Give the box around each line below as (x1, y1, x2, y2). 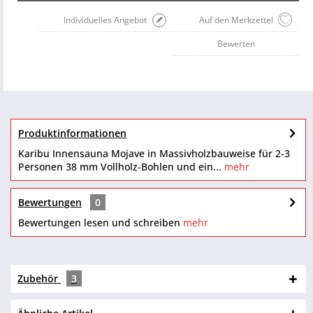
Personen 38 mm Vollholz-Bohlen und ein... (18, 160, 221, 174)
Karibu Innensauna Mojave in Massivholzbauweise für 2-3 (18, 147, 290, 161)
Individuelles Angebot (64, 14, 147, 27)
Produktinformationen (18, 126, 126, 140)
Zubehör (17, 272, 61, 286)
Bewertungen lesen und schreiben (18, 216, 180, 230)
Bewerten (217, 38, 255, 50)
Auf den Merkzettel (199, 14, 273, 27)
